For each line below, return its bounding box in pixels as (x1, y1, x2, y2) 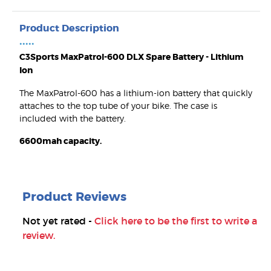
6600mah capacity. (19, 135, 102, 147)
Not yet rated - (22, 215, 94, 227)
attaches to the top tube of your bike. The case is (19, 100, 217, 111)
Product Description (19, 22, 119, 35)
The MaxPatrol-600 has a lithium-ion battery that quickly (19, 88, 252, 99)
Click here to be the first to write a (94, 215, 257, 227)
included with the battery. (19, 113, 126, 124)
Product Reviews (22, 189, 126, 205)
